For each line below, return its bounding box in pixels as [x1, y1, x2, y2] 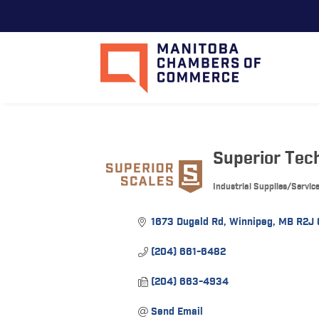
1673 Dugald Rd [150, 216, 224, 229]
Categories [212, 187, 271, 202]
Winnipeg [229, 216, 273, 229]
